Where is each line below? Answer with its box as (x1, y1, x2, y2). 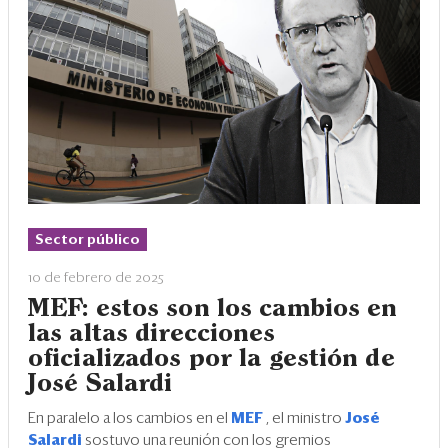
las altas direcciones (28, 322, 276, 345)
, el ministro (266, 410, 345, 426)
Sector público (35, 232, 140, 247)
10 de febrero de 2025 (28, 270, 164, 285)
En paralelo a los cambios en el (28, 410, 231, 426)
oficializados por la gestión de (28, 347, 395, 370)
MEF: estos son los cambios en (28, 297, 398, 320)
